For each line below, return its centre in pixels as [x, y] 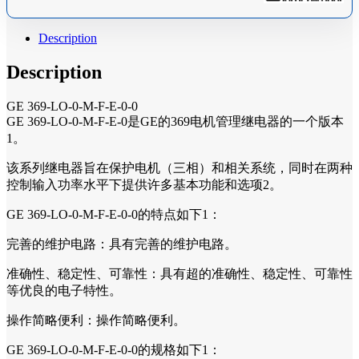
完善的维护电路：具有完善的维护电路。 [122, 244]
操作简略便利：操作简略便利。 [96, 320]
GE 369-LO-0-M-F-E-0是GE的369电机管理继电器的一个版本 [175, 121]
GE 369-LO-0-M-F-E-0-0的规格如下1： [114, 349]
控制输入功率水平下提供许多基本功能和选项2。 [144, 184]
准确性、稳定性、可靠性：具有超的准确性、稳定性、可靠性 [179, 273]
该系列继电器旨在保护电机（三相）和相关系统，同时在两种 [179, 167]
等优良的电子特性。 [64, 290]
